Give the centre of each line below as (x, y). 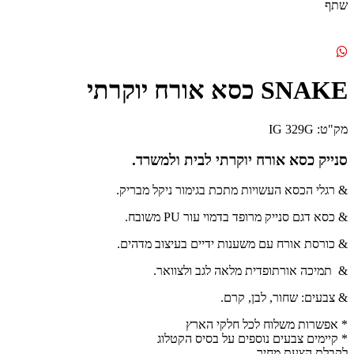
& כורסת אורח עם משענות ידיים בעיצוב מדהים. (232, 244)
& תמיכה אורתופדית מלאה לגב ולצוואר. (250, 271)
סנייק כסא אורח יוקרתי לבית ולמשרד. (240, 160)
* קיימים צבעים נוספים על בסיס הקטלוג (252, 339)
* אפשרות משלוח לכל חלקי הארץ (267, 325)
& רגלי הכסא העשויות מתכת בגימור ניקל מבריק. (232, 190)
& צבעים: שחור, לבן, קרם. (284, 298)
